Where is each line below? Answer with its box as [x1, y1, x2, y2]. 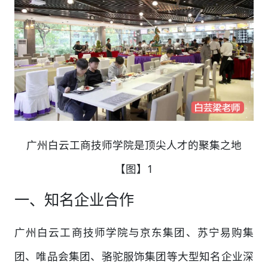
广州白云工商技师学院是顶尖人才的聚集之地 [26, 137, 242, 152]
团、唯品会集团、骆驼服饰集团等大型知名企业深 [14, 248, 254, 263]
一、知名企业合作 [14, 188, 134, 209]
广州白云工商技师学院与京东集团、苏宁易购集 [14, 224, 254, 239]
